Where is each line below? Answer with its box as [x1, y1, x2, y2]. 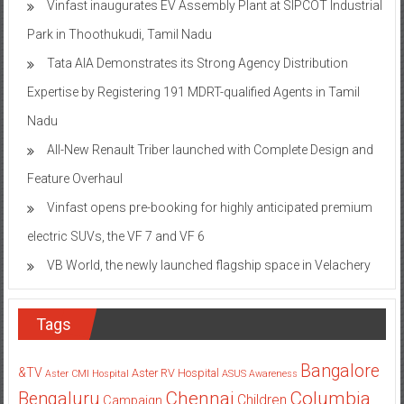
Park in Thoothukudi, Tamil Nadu [26, 26, 212, 41]
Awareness [248, 367, 298, 380]
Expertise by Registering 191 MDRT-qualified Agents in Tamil [26, 84, 360, 99]
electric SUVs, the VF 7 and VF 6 [26, 228, 205, 243]
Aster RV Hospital [131, 365, 219, 380]
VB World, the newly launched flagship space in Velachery [46, 257, 371, 272]
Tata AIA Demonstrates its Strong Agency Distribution [46, 55, 348, 70]
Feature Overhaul [26, 170, 123, 186]
